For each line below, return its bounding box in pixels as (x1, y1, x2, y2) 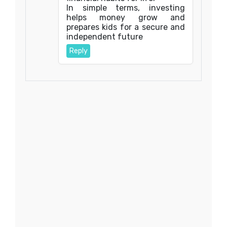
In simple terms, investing (66, 3, 185, 13)
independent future (66, 32, 143, 42)
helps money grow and (66, 13, 185, 22)
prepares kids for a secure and (66, 22, 185, 32)
